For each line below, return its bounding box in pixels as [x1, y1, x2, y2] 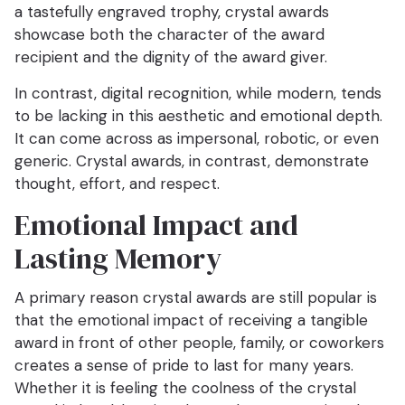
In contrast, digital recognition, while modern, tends [14, 83, 381, 104]
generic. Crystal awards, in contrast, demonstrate [14, 151, 369, 172]
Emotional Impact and [14, 205, 298, 246]
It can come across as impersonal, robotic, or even [14, 128, 379, 149]
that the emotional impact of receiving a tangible [14, 310, 368, 331]
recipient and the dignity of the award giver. [14, 47, 327, 68]
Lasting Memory [14, 239, 221, 279]
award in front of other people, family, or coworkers [14, 333, 384, 353]
